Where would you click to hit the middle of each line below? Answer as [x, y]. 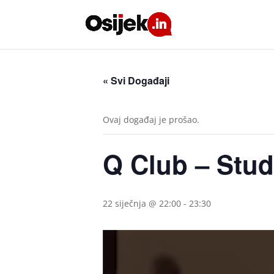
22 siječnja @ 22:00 [142, 203]
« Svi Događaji [136, 80]
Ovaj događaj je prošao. [151, 120]
